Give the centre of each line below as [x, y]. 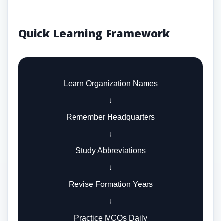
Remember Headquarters [110, 117]
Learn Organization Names [110, 84]
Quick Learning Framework [94, 33]
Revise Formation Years [110, 184]
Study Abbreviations [110, 151]
